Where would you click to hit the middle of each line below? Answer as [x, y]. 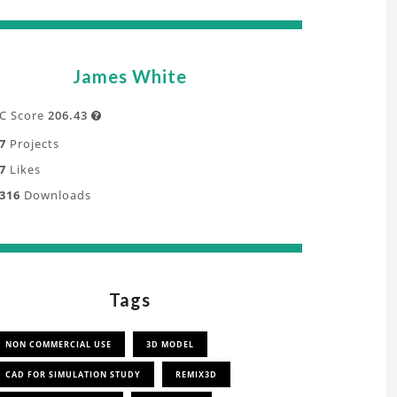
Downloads [56, 195]
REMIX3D [196, 374]
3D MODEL [170, 344]
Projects [33, 144]
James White [129, 76]
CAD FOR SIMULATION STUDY [73, 374]
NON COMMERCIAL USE [58, 344]
